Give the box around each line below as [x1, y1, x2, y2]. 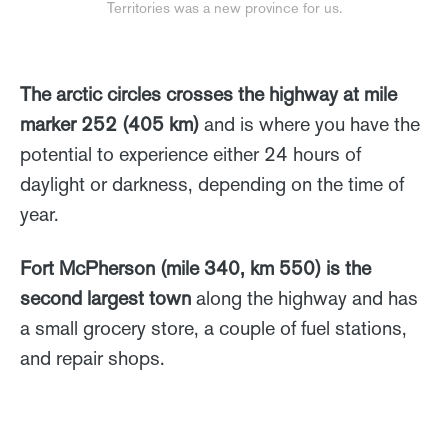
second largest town [20, 286, 191, 311]
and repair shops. [20, 346, 170, 371]
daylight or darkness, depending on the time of [20, 172, 404, 197]
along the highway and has [191, 286, 418, 311]
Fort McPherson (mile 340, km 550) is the [20, 256, 371, 281]
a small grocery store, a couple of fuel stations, [20, 316, 407, 341]
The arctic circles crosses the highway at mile [20, 82, 397, 107]
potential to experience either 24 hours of [20, 142, 361, 167]
